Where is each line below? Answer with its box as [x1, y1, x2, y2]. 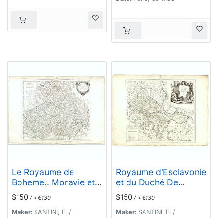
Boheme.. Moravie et [12, 177, 95, 187]
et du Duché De [116, 177, 178, 187]
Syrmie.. [116, 187, 148, 198]
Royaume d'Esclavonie [116, 166, 206, 177]
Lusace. [12, 187, 43, 198]
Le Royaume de [12, 166, 74, 177]
